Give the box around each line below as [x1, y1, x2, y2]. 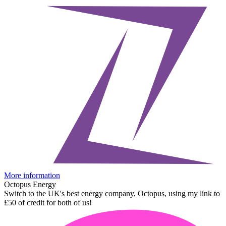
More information [4, 171, 60, 180]
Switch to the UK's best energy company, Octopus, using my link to [4, 189, 220, 198]
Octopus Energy [4, 180, 56, 189]
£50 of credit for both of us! [4, 198, 92, 207]
